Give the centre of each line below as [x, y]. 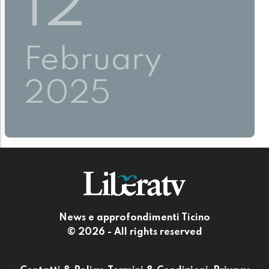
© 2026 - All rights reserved [134, 232]
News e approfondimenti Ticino [134, 218]
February [93, 61]
